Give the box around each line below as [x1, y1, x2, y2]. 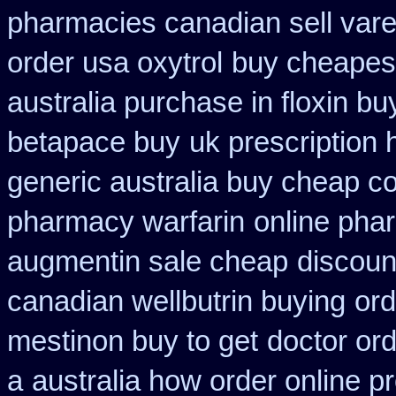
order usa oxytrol [7, 47, 223, 79]
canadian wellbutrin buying [7, 286, 346, 317]
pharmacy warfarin [7, 206, 245, 238]
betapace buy [7, 126, 180, 158]
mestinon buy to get [7, 325, 258, 357]
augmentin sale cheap [7, 246, 288, 278]
